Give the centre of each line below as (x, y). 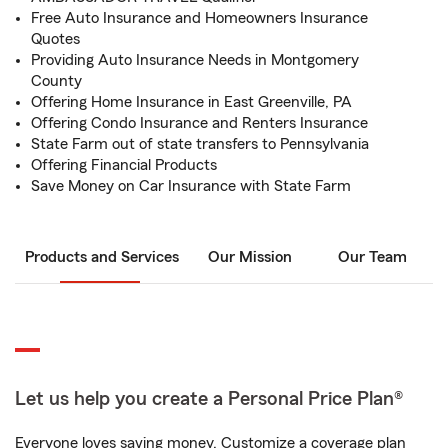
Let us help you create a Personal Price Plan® (209, 399)
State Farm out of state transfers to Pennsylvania (200, 144)
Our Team (372, 257)
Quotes (55, 39)
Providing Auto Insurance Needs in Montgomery (195, 60)
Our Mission (250, 257)
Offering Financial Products (124, 165)
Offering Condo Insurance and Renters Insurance (199, 123)
